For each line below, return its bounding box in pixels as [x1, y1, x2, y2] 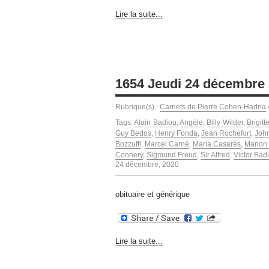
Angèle [180, 118, 204, 127]
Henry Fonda [155, 128, 198, 138]
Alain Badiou [134, 118, 177, 127]
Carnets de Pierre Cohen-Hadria [160, 102, 266, 111]
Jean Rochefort [201, 128, 252, 138]
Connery [115, 150, 143, 159]
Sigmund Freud [147, 150, 197, 159]
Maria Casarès [193, 139, 241, 148]
